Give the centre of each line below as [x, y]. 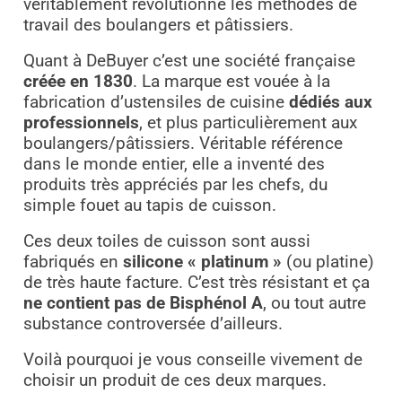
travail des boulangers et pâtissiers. [158, 25]
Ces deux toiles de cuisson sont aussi [166, 241]
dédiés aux [330, 102]
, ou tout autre [314, 303]
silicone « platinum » [202, 262]
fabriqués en [73, 262]
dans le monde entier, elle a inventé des [174, 164]
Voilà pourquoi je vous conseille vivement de [192, 359]
